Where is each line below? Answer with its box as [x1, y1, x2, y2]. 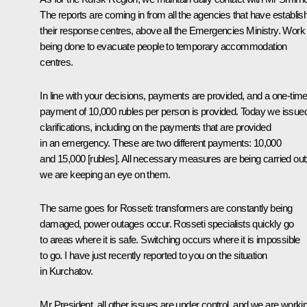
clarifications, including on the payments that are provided [40, 121, 271, 134]
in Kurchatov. [40, 265, 93, 278]
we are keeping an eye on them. [40, 169, 171, 181]
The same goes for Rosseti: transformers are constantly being [40, 202, 293, 214]
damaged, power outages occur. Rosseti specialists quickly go [40, 218, 294, 230]
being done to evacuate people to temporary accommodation [40, 40, 287, 53]
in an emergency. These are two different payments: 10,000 [40, 137, 282, 149]
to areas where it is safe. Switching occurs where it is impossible [40, 234, 300, 246]
